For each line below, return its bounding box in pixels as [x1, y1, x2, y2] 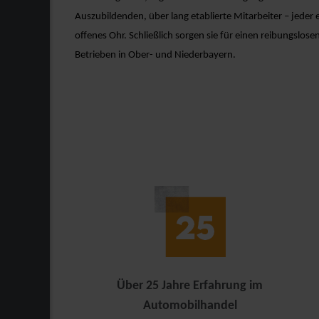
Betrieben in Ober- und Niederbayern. [75, 49, 240, 61]
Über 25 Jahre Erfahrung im [117, 278, 263, 293]
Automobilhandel [142, 298, 237, 313]
